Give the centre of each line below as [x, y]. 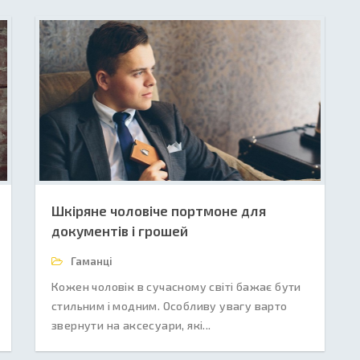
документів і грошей [120, 231]
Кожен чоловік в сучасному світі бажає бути [176, 286]
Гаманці [90, 261]
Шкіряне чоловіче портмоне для [159, 211]
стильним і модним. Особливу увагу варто [170, 306]
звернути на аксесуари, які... [131, 325]
